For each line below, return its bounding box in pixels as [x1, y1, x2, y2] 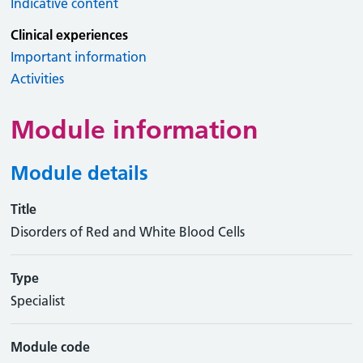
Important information [11, 49, 147, 65]
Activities [11, 70, 65, 87]
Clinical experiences [11, 27, 129, 43]
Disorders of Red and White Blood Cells [11, 224, 246, 240]
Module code [11, 339, 91, 355]
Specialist [11, 293, 66, 309]
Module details [11, 161, 149, 185]
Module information [11, 114, 259, 145]
